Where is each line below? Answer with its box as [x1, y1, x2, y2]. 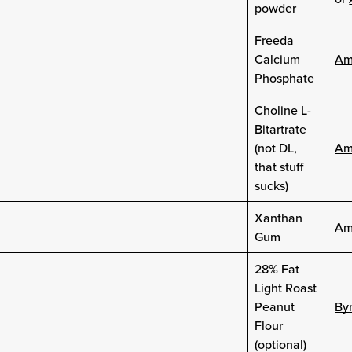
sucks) [255, 176, 289, 194]
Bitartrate [255, 119, 307, 137]
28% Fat [255, 259, 300, 277]
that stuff [255, 157, 304, 175]
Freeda [255, 31, 295, 49]
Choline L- [255, 101, 312, 119]
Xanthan [255, 208, 303, 226]
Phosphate [255, 68, 315, 86]
